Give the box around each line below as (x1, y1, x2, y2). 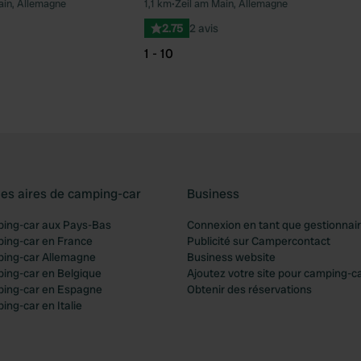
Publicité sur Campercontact (187, 234, 330, 248)
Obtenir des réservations (187, 282, 312, 297)
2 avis (189, 21, 218, 35)
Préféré (113, 2, 156, 19)
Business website (187, 250, 276, 264)
